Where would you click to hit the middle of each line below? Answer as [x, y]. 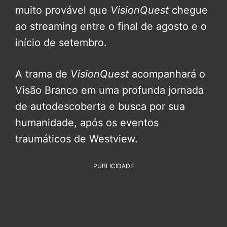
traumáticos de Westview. [78, 139]
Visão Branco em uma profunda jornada [109, 90]
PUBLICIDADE [113, 166]
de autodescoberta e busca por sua [100, 107]
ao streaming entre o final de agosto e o [111, 27]
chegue [188, 10]
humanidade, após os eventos [87, 123]
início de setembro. [61, 43]
